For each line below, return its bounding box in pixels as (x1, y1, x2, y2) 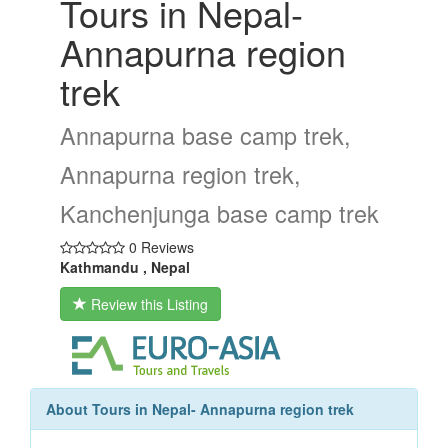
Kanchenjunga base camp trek (60, 196, 379, 230)
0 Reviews (125, 237, 194, 257)
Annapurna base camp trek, (60, 118, 351, 152)
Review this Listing (87, 294, 208, 314)
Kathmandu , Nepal (60, 257, 190, 277)
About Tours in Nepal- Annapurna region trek (46, 399, 354, 419)
